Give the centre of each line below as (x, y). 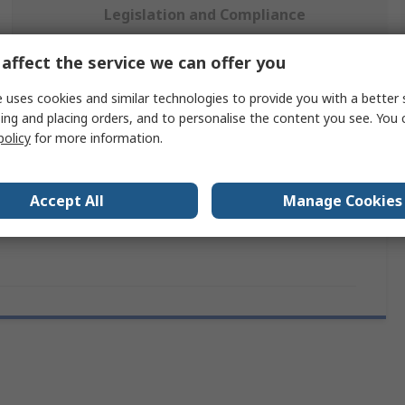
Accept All (67, 200)
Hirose (118, 165)
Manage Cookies (343, 200)
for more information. (97, 137)
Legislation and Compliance (204, 15)
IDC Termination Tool (163, 202)
